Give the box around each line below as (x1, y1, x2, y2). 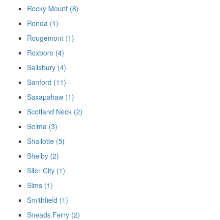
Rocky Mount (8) (27, 3, 79, 14)
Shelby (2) (27, 151, 59, 161)
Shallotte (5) (27, 136, 65, 146)
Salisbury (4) (27, 62, 66, 73)
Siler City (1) (27, 165, 65, 176)
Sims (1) (27, 180, 53, 191)
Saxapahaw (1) (27, 92, 74, 102)
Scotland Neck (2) (27, 107, 82, 117)
